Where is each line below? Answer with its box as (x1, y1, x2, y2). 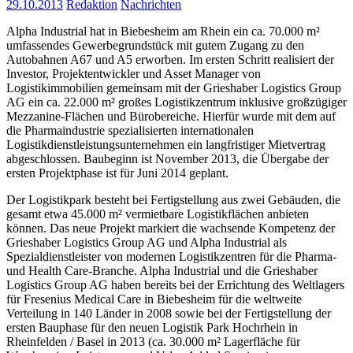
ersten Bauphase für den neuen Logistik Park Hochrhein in (6, 321, 298, 335)
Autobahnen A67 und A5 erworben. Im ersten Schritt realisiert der (6, 53, 334, 67)
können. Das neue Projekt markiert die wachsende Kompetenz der (6, 221, 335, 236)
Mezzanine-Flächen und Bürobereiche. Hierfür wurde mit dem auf (6, 110, 336, 124)
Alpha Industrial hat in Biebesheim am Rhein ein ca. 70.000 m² (6, 24, 320, 39)
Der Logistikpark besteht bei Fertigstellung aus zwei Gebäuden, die (6, 193, 340, 207)
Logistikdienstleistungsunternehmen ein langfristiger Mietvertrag (6, 138, 325, 152)
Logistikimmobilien (6, 81, 103, 95)
